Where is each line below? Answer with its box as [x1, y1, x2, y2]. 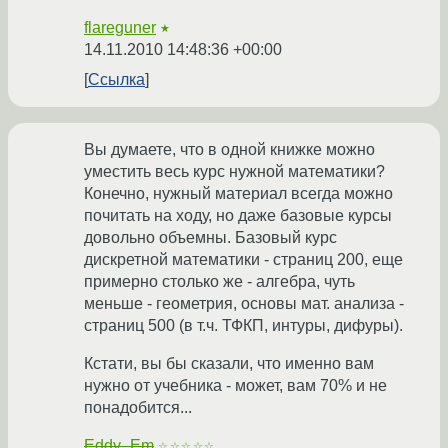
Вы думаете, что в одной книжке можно [84, 141, 375, 159]
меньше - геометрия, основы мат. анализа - [84, 295, 404, 313]
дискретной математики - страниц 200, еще [84, 251, 403, 269]
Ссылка [88, 71, 145, 89]
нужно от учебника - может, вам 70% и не [84, 377, 387, 395]
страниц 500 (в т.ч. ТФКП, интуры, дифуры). [84, 317, 403, 335]
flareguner [84, 19, 156, 37]
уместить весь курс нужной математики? [84, 163, 385, 181]
